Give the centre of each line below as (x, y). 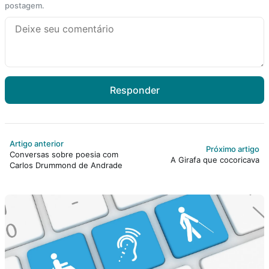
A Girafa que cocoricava (215, 160)
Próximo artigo (233, 149)
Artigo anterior (37, 144)
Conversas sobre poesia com (64, 154)
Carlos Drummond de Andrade (66, 165)
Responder (134, 90)
